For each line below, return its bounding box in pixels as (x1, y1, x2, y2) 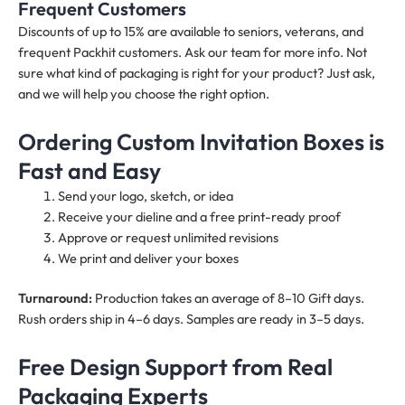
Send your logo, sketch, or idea (57, 186, 233, 204)
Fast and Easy (18, 155, 161, 185)
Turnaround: (18, 289, 92, 307)
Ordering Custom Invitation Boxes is (18, 127, 384, 156)
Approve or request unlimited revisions (57, 228, 278, 246)
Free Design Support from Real (18, 352, 333, 381)
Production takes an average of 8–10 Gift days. (92, 289, 364, 307)
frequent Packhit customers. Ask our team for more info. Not (18, 42, 367, 61)
